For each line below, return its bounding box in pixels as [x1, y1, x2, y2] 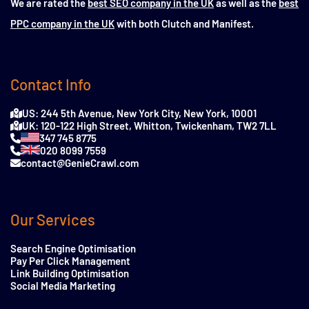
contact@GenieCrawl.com [21, 157, 139, 170]
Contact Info [10, 75, 91, 94]
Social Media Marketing [10, 279, 115, 292]
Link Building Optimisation [10, 267, 129, 280]
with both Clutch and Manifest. [114, 17, 254, 30]
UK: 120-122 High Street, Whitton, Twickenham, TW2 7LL [22, 119, 277, 132]
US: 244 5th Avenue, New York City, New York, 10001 [22, 107, 257, 120]
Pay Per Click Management [10, 255, 130, 268]
